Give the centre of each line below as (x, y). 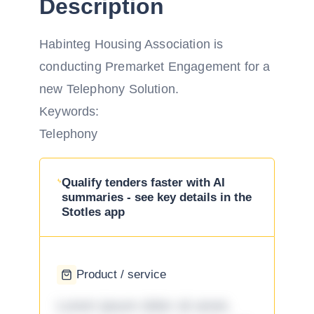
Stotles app (94, 212)
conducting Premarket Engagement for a (155, 67)
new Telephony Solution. (109, 89)
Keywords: (69, 111)
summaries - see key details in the (157, 197)
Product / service (121, 274)
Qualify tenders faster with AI (144, 183)
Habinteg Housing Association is (131, 44)
